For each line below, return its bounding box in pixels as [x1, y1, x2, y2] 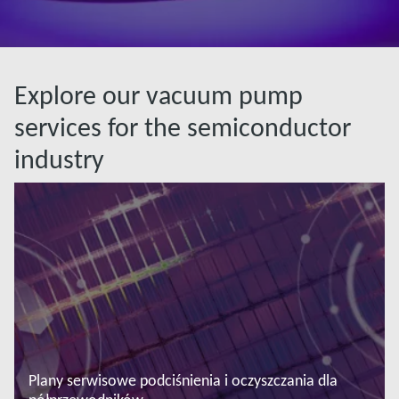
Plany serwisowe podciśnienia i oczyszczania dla [28, 370, 338, 391]
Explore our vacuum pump [14, 78, 303, 112]
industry [14, 142, 104, 176]
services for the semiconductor [14, 110, 351, 144]
